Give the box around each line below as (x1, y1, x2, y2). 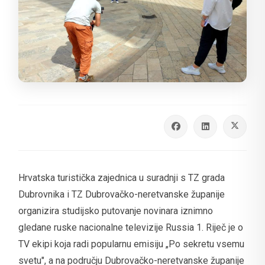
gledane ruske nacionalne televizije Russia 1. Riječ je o (18, 221, 243, 233)
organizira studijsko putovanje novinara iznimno (18, 205, 213, 216)
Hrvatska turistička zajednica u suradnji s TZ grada (18, 172, 225, 183)
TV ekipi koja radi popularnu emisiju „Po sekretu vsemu (18, 238, 244, 250)
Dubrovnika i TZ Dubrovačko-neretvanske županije (18, 188, 225, 200)
